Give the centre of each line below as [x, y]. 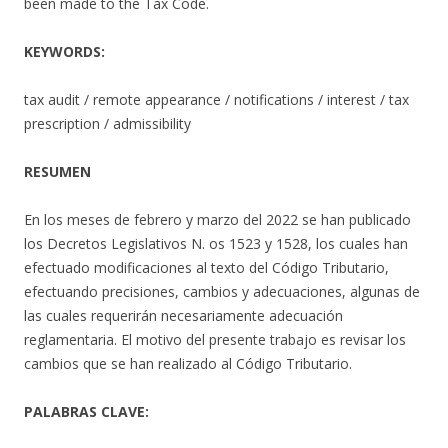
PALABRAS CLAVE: [86, 411]
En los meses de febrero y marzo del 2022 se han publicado [217, 219]
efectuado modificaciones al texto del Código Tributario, [206, 267]
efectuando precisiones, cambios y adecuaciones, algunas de [222, 291]
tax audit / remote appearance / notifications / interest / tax [216, 99]
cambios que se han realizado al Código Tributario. [188, 363]
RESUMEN [57, 171]
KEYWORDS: [64, 51]
